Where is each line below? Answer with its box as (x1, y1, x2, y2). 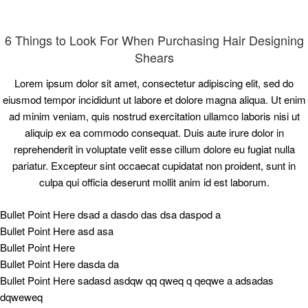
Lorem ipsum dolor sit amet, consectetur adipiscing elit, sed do (14, 76, 294, 90)
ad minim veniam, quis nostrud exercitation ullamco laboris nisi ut (8, 109, 300, 123)
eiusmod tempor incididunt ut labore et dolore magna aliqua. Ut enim (2, 92, 306, 107)
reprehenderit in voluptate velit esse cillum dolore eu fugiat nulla (13, 142, 295, 156)
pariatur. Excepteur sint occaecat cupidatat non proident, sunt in (12, 158, 296, 173)
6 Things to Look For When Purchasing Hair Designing (4, 30, 304, 49)
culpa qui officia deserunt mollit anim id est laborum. (38, 175, 269, 189)
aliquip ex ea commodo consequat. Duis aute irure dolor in (24, 125, 284, 140)
